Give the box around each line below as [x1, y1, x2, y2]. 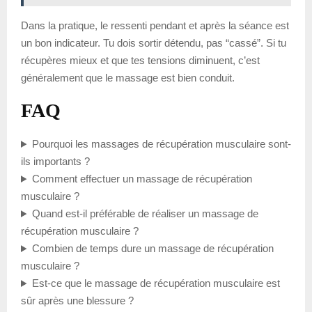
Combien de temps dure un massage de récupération [31, 242, 274, 255]
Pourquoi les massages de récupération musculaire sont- [31, 138, 291, 150]
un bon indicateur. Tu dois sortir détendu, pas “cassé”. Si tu [21, 37, 286, 49]
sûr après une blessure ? [21, 295, 134, 307]
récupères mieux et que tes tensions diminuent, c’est [21, 54, 260, 67]
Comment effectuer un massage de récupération [31, 173, 252, 185]
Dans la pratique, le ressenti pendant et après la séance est [21, 19, 289, 32]
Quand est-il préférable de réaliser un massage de [31, 208, 258, 220]
